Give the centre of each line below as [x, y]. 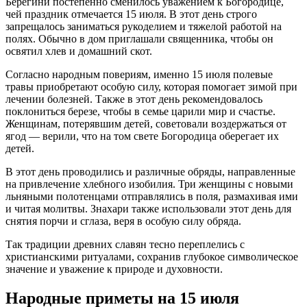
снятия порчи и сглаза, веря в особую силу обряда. [123, 221]
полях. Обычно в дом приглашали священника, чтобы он [139, 38]
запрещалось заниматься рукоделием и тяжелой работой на [144, 26]
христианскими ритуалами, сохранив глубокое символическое [152, 256]
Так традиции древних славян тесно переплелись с [125, 244]
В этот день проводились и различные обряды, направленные [150, 171]
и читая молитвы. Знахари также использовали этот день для [148, 208]
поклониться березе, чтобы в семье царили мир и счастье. [140, 111]
